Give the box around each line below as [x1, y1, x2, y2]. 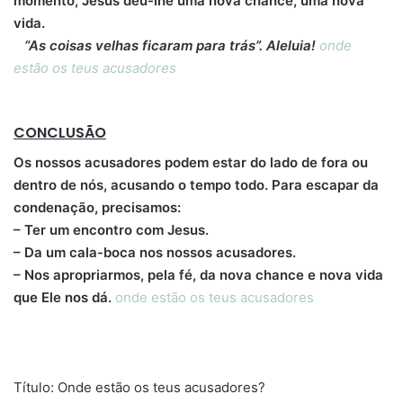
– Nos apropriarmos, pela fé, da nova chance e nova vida [13, 265, 383, 283]
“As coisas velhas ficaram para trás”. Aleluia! [13, 37, 319, 54]
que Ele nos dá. [13, 288, 115, 306]
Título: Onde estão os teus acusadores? [13, 378, 265, 396]
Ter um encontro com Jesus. [21, 220, 209, 238]
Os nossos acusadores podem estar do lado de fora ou [13, 153, 368, 171]
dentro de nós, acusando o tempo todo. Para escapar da [13, 175, 379, 193]
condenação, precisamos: [13, 198, 181, 216]
